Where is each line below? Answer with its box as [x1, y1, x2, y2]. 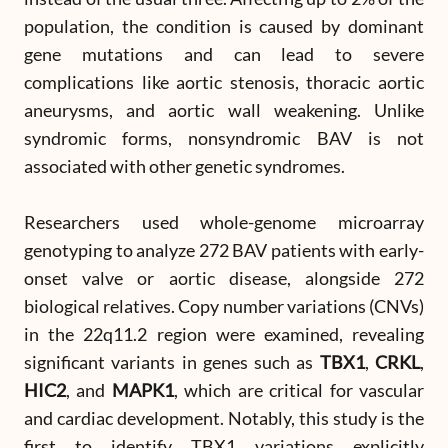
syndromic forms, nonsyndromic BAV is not [24, 127, 424, 149]
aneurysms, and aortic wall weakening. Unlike [24, 99, 424, 121]
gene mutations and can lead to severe [24, 43, 424, 65]
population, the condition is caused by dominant [24, 15, 424, 37]
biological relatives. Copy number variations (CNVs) [24, 295, 424, 317]
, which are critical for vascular [173, 379, 425, 401]
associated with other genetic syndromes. [24, 155, 345, 177]
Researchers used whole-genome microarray [24, 211, 424, 233]
